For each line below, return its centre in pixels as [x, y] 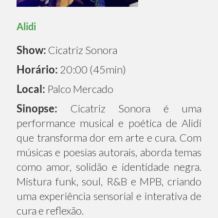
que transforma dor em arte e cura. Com [109, 137]
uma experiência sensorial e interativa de [109, 196]
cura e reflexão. [50, 210]
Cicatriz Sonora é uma [129, 108]
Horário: [37, 69]
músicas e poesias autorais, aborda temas [109, 152]
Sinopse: [37, 108]
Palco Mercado [79, 89]
